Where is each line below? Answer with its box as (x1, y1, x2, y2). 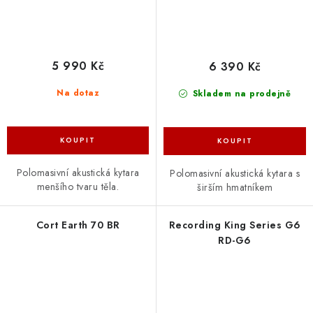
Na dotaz (57, 87, 99, 100)
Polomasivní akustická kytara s (170, 166, 300, 181)
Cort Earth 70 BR (36, 218, 120, 233)
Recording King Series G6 (168, 218, 301, 233)
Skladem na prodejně (189, 87, 291, 101)
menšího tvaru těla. (36, 180, 119, 194)
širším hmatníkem (197, 180, 272, 195)
